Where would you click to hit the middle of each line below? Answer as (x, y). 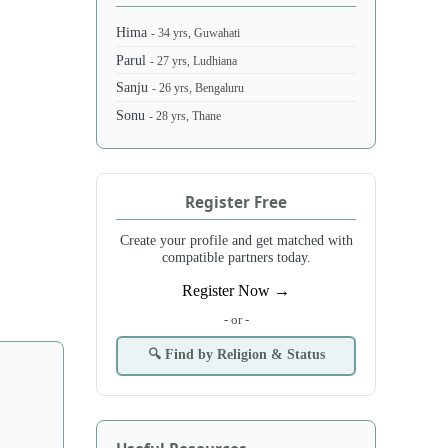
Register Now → (236, 290)
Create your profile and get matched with (236, 239)
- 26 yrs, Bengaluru (198, 89)
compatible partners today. (236, 256)
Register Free (236, 201)
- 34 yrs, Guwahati (196, 33)
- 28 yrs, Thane (185, 116)
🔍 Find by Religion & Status (236, 354)
